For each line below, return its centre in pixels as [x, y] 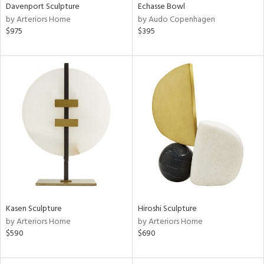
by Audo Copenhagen [176, 20]
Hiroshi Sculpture [167, 209]
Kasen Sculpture [34, 209]
